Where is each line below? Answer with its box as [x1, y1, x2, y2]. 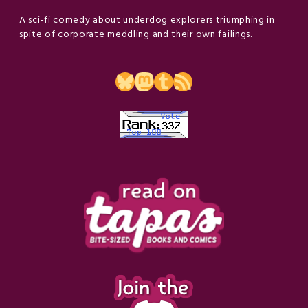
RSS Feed [173, 67, 208, 94]
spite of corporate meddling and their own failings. [19, 26, 252, 43]
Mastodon [134, 67, 207, 94]
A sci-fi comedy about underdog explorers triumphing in [19, 12, 275, 28]
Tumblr [153, 67, 206, 94]
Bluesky [115, 67, 170, 94]
